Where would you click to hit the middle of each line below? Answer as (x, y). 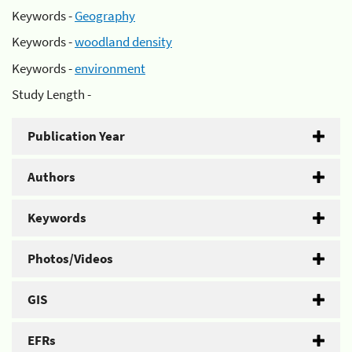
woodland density (123, 42)
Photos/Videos (70, 258)
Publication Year (76, 136)
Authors (51, 177)
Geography (105, 15)
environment (110, 68)
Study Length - (51, 94)
